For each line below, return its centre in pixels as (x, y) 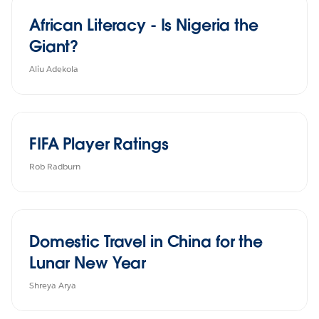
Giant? (54, 46)
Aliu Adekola (54, 68)
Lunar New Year (88, 262)
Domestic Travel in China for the (146, 241)
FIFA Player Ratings (99, 143)
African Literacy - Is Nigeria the (144, 25)
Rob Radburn (55, 166)
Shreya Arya (53, 285)
